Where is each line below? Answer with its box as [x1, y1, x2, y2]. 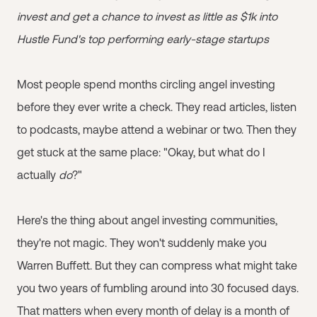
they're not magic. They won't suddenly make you [17, 236, 267, 249]
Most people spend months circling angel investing [17, 78, 275, 91]
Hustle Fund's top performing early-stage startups [17, 33, 269, 45]
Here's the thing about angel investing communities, [17, 214, 277, 226]
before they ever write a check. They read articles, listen [17, 100, 296, 113]
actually [17, 168, 59, 181]
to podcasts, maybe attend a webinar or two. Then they [17, 123, 296, 136]
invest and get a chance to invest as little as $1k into [17, 10, 277, 23]
